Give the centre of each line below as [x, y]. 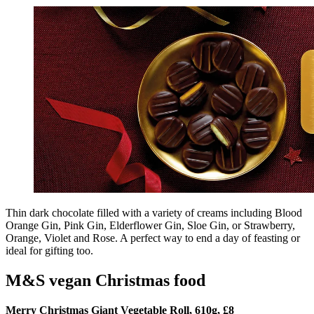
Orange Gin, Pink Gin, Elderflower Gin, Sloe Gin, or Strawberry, [150, 225]
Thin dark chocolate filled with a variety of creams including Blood [154, 212]
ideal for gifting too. [49, 250]
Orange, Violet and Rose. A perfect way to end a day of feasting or [153, 238]
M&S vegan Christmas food [105, 280]
